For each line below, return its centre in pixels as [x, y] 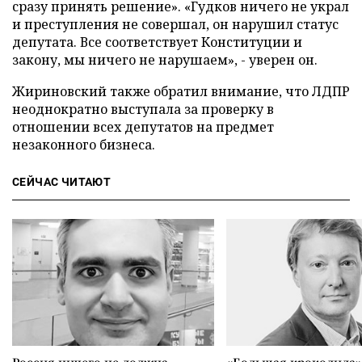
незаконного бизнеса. [84, 145]
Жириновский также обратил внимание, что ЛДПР [181, 91]
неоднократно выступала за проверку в [143, 109]
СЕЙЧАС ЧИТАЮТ [62, 182]
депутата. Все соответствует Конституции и [157, 42]
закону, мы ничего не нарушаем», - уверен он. [165, 60]
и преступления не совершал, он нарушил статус [175, 24]
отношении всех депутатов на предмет [143, 127]
